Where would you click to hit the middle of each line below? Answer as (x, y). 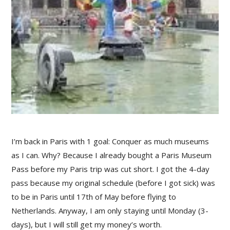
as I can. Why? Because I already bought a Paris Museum (112, 155)
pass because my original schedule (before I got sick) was (113, 183)
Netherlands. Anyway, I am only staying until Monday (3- (110, 211)
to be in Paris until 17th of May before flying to (94, 197)
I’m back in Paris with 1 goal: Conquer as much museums (110, 141)
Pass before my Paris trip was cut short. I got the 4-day (111, 169)
